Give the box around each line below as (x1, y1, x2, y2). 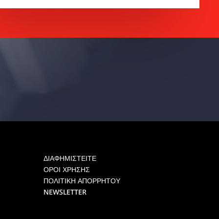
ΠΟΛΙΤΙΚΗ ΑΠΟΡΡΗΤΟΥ (44, 176, 121, 186)
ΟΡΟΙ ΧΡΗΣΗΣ (44, 165, 90, 175)
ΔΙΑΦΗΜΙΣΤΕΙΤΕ (44, 153, 97, 163)
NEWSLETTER (44, 187, 87, 197)
